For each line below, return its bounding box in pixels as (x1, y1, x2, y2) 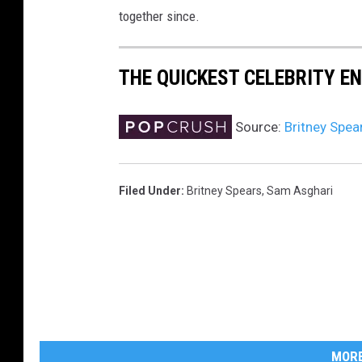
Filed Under (119, 184, 181, 198)
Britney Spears (187, 184, 262, 198)
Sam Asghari (267, 184, 333, 198)
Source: (232, 119, 284, 136)
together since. (119, 8, 200, 25)
